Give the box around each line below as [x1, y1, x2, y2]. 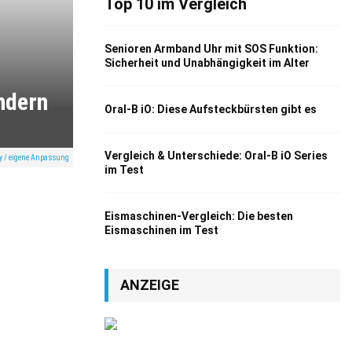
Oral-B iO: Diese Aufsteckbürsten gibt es [104, 103, 317, 115]
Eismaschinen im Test [104, 224, 218, 236]
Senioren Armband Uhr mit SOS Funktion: [104, 42, 318, 55]
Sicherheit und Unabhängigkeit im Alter [104, 57, 310, 69]
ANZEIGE [120, 277, 179, 293]
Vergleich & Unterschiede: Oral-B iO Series [104, 149, 328, 162]
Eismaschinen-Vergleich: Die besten [104, 210, 293, 222]
